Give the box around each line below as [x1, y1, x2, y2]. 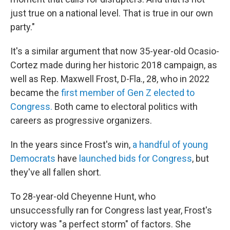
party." [10, 22, 35, 32]
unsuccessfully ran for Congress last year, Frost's [10, 205, 212, 216]
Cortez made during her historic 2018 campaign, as [10, 60, 217, 70]
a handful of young [132, 139, 208, 150]
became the [10, 87, 61, 98]
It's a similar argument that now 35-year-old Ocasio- [10, 46, 219, 56]
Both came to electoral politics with [52, 101, 198, 112]
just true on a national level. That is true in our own [10, 8, 213, 18]
